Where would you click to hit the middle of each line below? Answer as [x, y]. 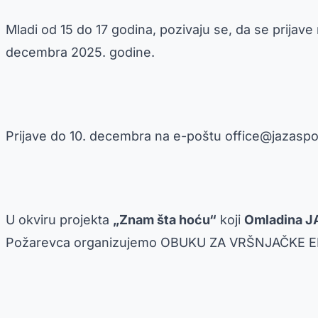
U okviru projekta [59, 219]
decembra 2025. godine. [80, 52]
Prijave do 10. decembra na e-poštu [115, 136]
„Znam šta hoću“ [165, 219]
